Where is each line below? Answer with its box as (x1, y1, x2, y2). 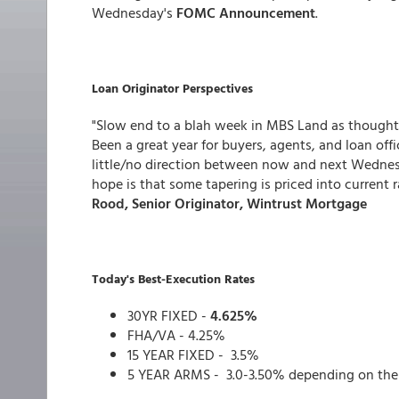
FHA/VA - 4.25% (127, 324, 225, 346)
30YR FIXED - (127, 305, 210, 326)
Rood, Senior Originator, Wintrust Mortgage (92, 192, 367, 214)
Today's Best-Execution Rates (92, 269, 255, 288)
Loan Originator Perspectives (92, 78, 253, 97)
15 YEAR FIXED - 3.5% (127, 344, 259, 365)
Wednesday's (92, 2, 176, 23)
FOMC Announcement (176, 2, 315, 23)
